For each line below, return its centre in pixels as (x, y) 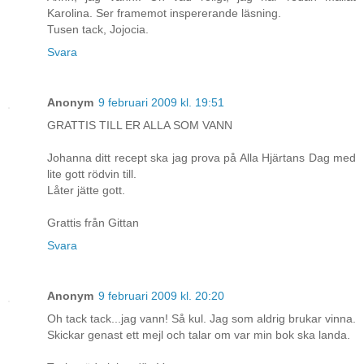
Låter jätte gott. (86, 191)
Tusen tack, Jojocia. (98, 30)
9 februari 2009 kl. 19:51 (161, 103)
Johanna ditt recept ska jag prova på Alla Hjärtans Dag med (201, 158)
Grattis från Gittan (93, 223)
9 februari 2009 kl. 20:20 (161, 296)
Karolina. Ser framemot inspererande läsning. (164, 13)
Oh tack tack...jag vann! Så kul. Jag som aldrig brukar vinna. (201, 319)
